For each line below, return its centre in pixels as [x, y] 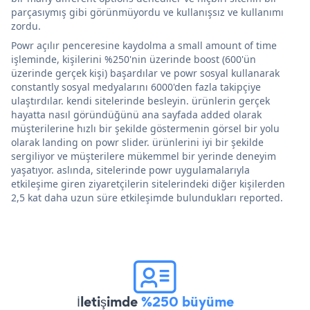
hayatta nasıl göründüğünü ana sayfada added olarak [136, 114]
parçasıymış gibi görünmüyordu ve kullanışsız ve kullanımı [147, 12]
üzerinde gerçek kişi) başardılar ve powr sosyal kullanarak [145, 73]
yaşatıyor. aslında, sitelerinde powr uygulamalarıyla [130, 170]
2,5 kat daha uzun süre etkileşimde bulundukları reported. [147, 197]
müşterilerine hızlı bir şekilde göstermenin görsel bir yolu [145, 128]
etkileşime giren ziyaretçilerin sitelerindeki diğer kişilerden [148, 183]
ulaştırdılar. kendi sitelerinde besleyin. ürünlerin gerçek [140, 100]
